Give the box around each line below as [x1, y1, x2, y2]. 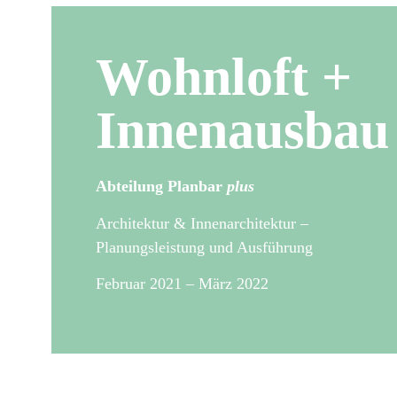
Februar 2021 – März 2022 [96, 275, 269, 293]
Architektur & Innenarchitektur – [96, 214, 308, 232]
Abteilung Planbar [96, 177, 227, 196]
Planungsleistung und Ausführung [96, 237, 313, 256]
